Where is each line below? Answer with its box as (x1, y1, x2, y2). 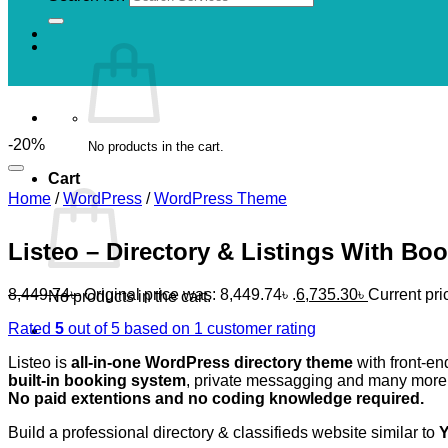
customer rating (203, 320, 316, 338)
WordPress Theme (154, 190, 287, 208)
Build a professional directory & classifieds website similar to (8, 424, 439, 442)
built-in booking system (8, 372, 186, 390)
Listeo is (8, 354, 71, 372)
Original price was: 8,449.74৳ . (84, 286, 296, 304)
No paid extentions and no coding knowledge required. (8, 390, 424, 408)
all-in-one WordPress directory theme (71, 354, 353, 372)
